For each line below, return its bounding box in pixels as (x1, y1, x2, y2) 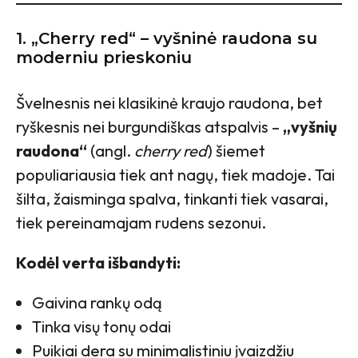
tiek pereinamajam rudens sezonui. (16, 212, 266, 233)
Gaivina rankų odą (32, 292, 162, 312)
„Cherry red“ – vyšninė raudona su (31, 28, 317, 48)
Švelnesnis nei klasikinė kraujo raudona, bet (16, 92, 323, 113)
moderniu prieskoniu (16, 47, 192, 67)
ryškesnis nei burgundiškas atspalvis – (16, 116, 283, 137)
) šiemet (207, 140, 265, 161)
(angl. (87, 140, 134, 161)
